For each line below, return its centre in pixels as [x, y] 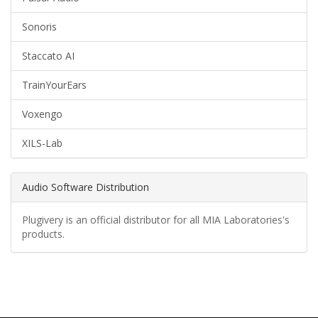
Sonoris [39, 27]
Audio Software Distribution [86, 187]
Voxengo [42, 114]
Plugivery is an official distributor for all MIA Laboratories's [156, 220]
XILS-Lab [42, 143]
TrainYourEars [54, 85]
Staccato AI [48, 56]
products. [43, 234]
